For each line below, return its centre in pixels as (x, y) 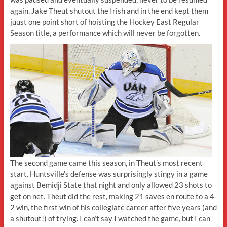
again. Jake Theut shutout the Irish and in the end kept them (109, 11)
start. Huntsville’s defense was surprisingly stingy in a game (109, 174)
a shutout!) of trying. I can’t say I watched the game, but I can (110, 219)
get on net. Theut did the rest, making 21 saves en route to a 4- (113, 196)
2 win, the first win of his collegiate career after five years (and (113, 207)
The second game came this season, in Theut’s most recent (106, 163)
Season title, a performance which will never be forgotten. (105, 33)
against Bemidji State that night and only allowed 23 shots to (111, 185)
